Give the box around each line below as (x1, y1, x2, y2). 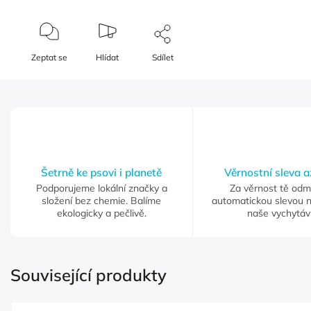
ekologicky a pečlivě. (56, 207, 146, 220)
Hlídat (96, 52, 119, 63)
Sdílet (152, 52, 174, 63)
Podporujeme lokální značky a (35, 182, 167, 195)
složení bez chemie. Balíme (42, 194, 161, 208)
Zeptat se (31, 52, 68, 63)
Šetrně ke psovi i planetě (41, 166, 162, 180)
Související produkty (10, 264, 167, 286)
